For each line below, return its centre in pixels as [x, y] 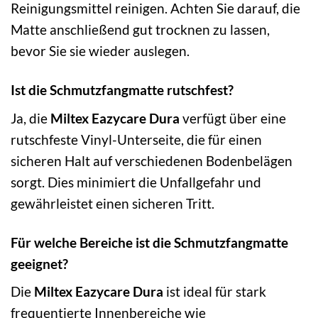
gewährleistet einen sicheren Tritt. [113, 203]
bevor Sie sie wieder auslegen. [100, 51]
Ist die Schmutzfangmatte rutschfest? [122, 90]
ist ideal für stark [215, 292]
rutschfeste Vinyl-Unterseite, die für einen [136, 139]
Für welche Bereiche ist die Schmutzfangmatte [149, 242]
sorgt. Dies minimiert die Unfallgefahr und [136, 182]
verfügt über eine [233, 118]
